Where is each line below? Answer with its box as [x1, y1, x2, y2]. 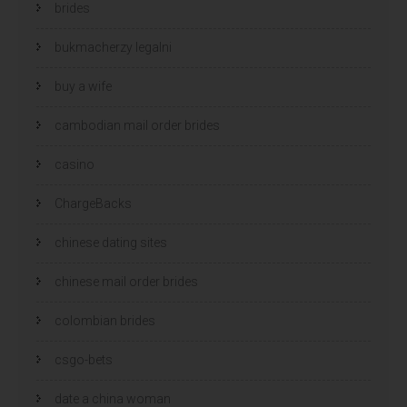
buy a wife [55, 78, 112, 94]
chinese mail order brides [55, 273, 198, 289]
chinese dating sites [55, 234, 167, 250]
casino [55, 156, 94, 172]
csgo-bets [55, 352, 113, 367]
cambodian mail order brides [55, 117, 220, 133]
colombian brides [55, 313, 155, 328]
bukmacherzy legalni [55, 39, 172, 55]
